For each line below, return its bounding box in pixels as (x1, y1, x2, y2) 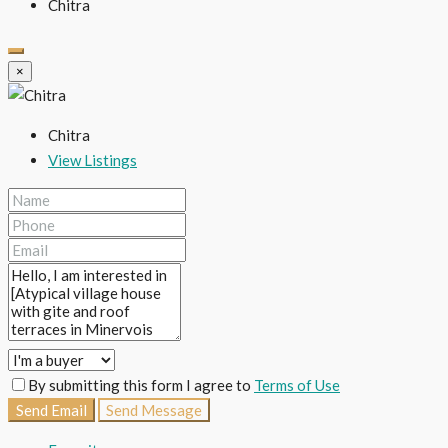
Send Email (16, 401, 87, 420)
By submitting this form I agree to (28, 376, 254, 395)
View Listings (48, 151, 137, 170)
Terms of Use (254, 376, 340, 395)
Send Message (106, 401, 202, 420)
